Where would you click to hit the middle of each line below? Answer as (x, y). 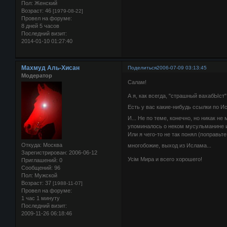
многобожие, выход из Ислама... (170, 146)
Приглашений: (40, 160)
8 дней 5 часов (40, 26)
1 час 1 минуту (41, 198)
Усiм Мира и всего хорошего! (165, 159)
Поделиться (142, 67)
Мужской (45, 176)
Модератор (37, 75)
